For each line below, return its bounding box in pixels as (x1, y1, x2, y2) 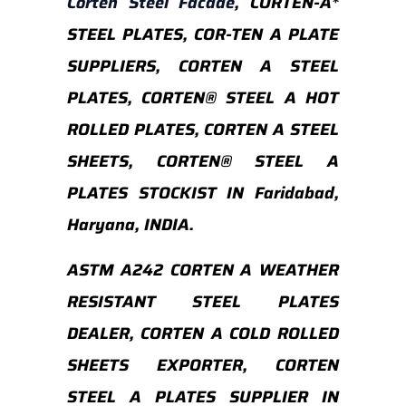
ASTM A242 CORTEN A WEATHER (66, 257, 339, 283)
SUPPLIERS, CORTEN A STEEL (66, 53, 339, 79)
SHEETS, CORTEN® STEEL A (66, 149, 339, 174)
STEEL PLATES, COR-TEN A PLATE (66, 22, 339, 47)
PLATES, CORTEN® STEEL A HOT (66, 85, 339, 111)
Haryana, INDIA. (66, 212, 194, 237)
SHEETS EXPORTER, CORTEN (66, 353, 339, 378)
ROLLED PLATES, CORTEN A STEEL (66, 117, 339, 142)
